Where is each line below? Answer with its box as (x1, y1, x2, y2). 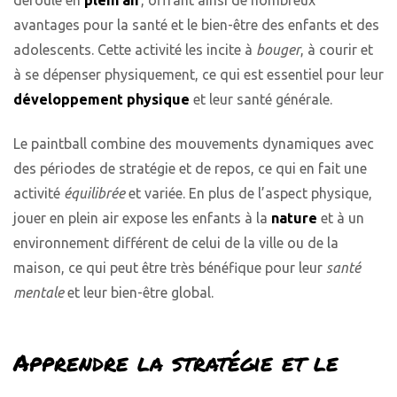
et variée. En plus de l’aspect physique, (125, 185, 372, 202)
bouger (256, 41, 300, 58)
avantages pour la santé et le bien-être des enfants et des (13, 16, 379, 33)
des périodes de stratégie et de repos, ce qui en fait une (13, 160, 367, 177)
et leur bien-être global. (64, 284, 214, 301)
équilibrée (64, 185, 125, 202)
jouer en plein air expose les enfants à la (13, 210, 271, 227)
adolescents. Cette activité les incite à (13, 41, 256, 58)
